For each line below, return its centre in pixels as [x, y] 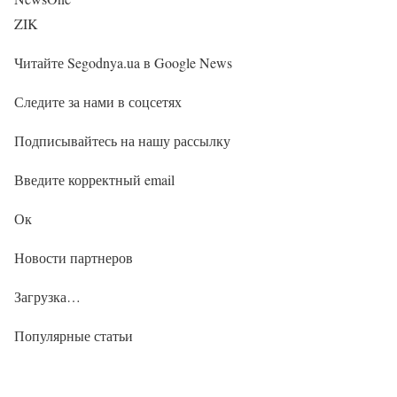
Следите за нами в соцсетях [98, 101]
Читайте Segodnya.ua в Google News [123, 62]
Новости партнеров [74, 257]
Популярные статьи [74, 335]
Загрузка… [47, 296]
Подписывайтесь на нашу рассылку [122, 140]
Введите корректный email [94, 179]
